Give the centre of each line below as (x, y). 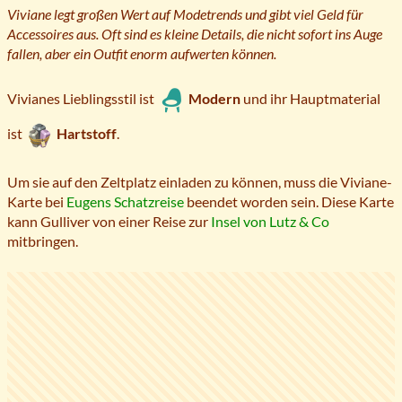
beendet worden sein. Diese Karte (289, 202)
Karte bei (37, 202)
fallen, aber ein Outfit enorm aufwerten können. (142, 53)
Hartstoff (87, 133)
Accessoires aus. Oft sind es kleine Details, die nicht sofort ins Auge (195, 33)
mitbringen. (43, 241)
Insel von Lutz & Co (270, 222)
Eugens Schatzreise (125, 202)
